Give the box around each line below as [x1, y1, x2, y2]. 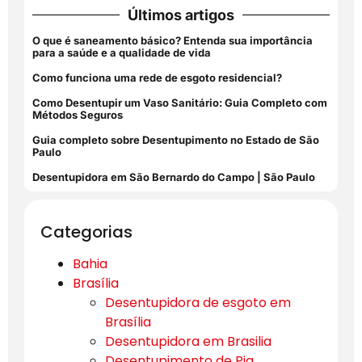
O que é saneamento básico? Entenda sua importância [32, 33, 313, 47]
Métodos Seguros [32, 107, 123, 121]
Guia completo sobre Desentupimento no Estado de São [32, 133, 319, 146]
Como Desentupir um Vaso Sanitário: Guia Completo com [32, 95, 327, 109]
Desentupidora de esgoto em [105, 293, 291, 312]
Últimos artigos [128, 6, 234, 23]
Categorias [40, 220, 133, 243]
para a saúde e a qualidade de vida [32, 45, 211, 59]
